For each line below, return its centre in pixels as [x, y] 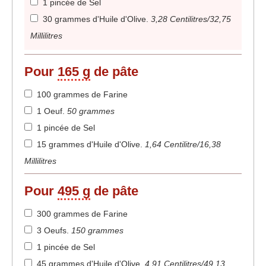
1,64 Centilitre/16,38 [183, 145]
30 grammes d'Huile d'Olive [94, 19]
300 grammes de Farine [82, 214]
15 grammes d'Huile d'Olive [88, 145]
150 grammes [97, 231]
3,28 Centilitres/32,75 [191, 19]
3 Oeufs [52, 231]
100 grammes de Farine [82, 95]
